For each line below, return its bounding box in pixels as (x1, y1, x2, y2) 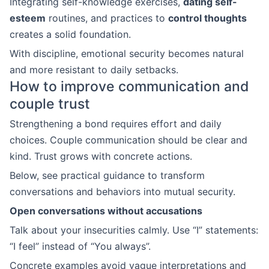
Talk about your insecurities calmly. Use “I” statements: (10, 224, 258, 236)
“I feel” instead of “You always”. (10, 240, 151, 252)
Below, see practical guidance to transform (10, 169, 205, 181)
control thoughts (168, 12, 247, 24)
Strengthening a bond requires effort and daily (10, 118, 222, 130)
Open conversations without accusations (10, 205, 202, 217)
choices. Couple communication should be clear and (10, 134, 247, 146)
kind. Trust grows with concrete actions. (10, 150, 192, 162)
